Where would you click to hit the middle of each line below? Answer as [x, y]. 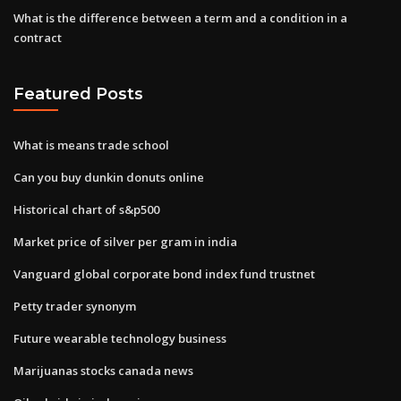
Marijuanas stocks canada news [103, 370]
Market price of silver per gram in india [125, 241]
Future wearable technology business [120, 338]
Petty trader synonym [75, 306]
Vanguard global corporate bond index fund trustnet [164, 273]
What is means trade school [91, 145]
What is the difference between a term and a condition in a [180, 17]
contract [38, 37]
